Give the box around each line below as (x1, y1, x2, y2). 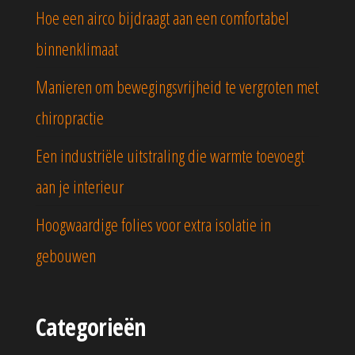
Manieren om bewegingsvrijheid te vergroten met (36, 74, 319, 99)
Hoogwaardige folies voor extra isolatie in (36, 212, 271, 237)
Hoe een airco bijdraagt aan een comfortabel (36, 6, 289, 30)
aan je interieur (36, 174, 124, 199)
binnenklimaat (36, 36, 118, 61)
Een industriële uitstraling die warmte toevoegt (36, 143, 304, 168)
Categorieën (36, 311, 146, 344)
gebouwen (36, 243, 96, 268)
